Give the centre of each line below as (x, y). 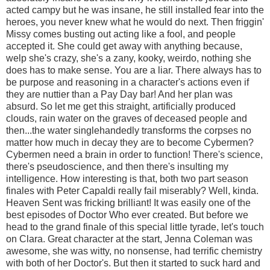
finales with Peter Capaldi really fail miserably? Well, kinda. (132, 190)
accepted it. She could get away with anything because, (124, 46)
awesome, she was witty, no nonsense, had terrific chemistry (134, 251)
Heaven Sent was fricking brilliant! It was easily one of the (128, 202)
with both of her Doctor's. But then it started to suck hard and (133, 263)
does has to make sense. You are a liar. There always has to (134, 70)
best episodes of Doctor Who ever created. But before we (127, 215)
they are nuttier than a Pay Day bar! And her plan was (119, 94)
